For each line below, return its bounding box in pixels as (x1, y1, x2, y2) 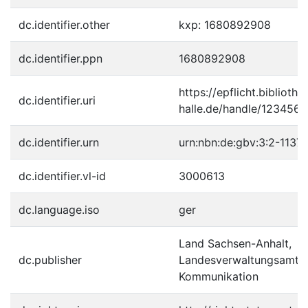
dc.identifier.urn (19, 135, 99, 150)
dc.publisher (19, 253, 82, 267)
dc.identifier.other (19, 18, 110, 32)
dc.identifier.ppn (19, 52, 102, 66)
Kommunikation (179, 269, 258, 284)
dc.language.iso (19, 203, 100, 217)
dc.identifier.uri (19, 93, 96, 108)
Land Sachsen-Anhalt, (179, 236, 291, 251)
